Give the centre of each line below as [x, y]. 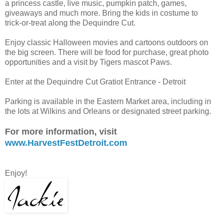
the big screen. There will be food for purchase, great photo [107, 52]
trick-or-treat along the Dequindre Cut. [70, 23]
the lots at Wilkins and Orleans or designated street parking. [108, 111]
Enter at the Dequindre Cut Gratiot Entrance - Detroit [95, 82]
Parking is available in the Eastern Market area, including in [108, 101]
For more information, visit [61, 131]
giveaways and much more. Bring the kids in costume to [101, 13]
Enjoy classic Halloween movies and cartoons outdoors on [107, 42]
